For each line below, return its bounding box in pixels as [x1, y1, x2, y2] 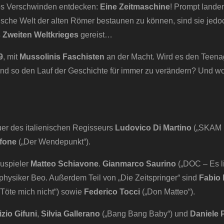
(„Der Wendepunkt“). [16, 137, 90, 146]
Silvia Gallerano [41, 209, 100, 218]
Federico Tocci [84, 187, 140, 196]
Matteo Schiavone [30, 159, 98, 168]
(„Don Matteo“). [140, 187, 195, 196]
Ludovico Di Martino [115, 123, 191, 132]
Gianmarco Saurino [102, 159, 176, 168]
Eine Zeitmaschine [100, 2, 170, 11]
